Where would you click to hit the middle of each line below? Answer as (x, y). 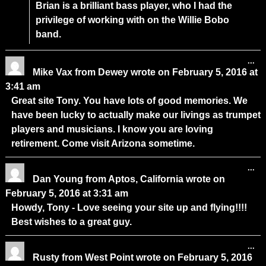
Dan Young (59, 179)
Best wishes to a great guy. (71, 221)
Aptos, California (145, 179)
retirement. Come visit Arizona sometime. (103, 143)
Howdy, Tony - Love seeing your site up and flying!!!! (129, 207)
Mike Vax (53, 72)
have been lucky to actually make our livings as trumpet (136, 115)
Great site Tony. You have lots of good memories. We (129, 100)
